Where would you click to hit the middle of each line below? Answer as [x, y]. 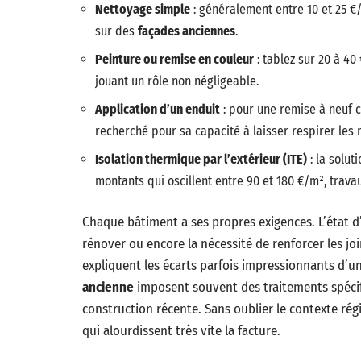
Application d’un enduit [158, 109]
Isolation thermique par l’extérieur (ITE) [201, 159]
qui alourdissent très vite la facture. [181, 331]
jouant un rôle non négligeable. [177, 81]
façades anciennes [187, 31]
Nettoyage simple [143, 9]
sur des [116, 31]
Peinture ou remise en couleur [174, 59]
